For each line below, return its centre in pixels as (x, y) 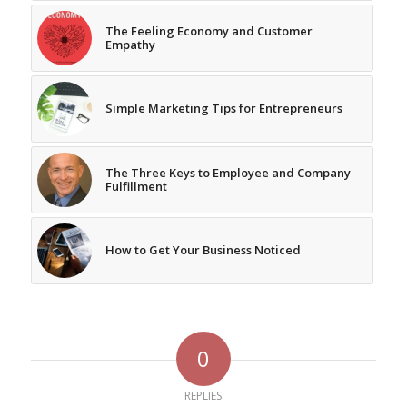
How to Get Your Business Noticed (203, 249)
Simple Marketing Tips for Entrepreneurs (223, 108)
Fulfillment (136, 186)
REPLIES (203, 395)
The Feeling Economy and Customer (208, 30)
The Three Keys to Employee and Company (228, 172)
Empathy (130, 44)
